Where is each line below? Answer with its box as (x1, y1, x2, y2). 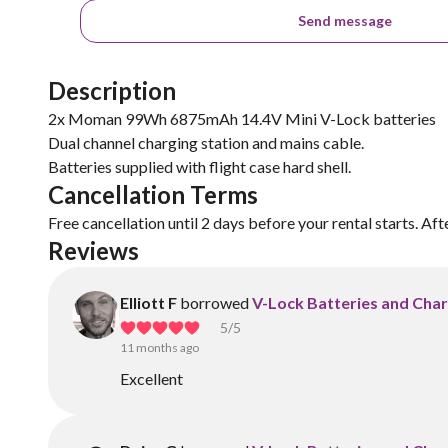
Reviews (48, 236, 139, 265)
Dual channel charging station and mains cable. (48, 133, 364, 152)
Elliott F (120, 293, 177, 312)
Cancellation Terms (48, 180, 258, 209)
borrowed (180, 293, 249, 312)
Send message (298, 12, 393, 29)
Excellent (120, 369, 183, 388)
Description (48, 76, 176, 105)
